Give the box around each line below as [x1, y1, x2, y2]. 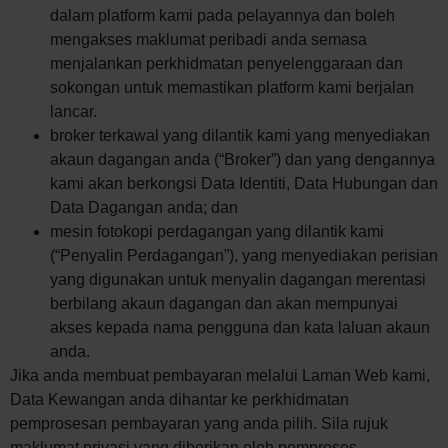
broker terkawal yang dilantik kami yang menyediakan [50, 126, 430, 144]
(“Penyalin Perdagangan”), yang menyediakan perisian [50, 246, 438, 264]
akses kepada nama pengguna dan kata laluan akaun [50, 318, 430, 336]
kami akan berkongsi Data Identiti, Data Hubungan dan [50, 174, 438, 192]
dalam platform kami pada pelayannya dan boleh [50, 6, 395, 24]
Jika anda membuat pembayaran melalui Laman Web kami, [10, 366, 430, 384]
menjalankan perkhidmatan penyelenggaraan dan [50, 54, 403, 72]
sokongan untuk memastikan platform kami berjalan [50, 78, 414, 96]
